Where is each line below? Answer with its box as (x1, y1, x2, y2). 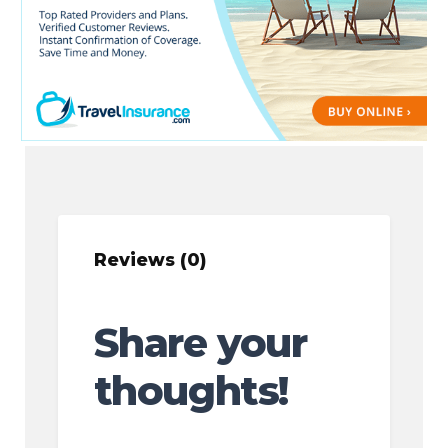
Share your (93, 318, 307, 368)
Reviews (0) (93, 249, 206, 271)
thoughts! (93, 366, 288, 416)
